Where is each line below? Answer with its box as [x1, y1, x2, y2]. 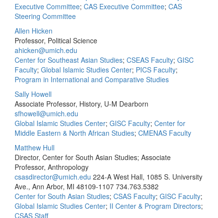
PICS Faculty [136, 65, 176, 74]
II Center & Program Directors [109, 201, 201, 211]
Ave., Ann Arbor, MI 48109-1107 [15, 182, 114, 191]
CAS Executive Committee [84, 1, 164, 11]
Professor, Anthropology [15, 162, 89, 172]
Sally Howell [15, 89, 52, 99]
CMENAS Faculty [138, 128, 191, 138]
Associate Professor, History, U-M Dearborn [15, 99, 148, 109]
